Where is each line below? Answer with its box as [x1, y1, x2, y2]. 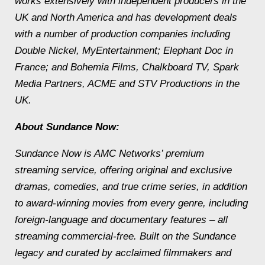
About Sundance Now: [15, 121, 119, 132]
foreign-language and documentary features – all [15, 214, 228, 225]
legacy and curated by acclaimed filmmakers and [15, 247, 231, 258]
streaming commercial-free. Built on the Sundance [15, 230, 236, 242]
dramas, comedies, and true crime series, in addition [15, 180, 247, 192]
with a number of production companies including [15, 28, 230, 40]
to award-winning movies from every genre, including [15, 197, 248, 209]
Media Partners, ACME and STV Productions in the [15, 77, 240, 89]
